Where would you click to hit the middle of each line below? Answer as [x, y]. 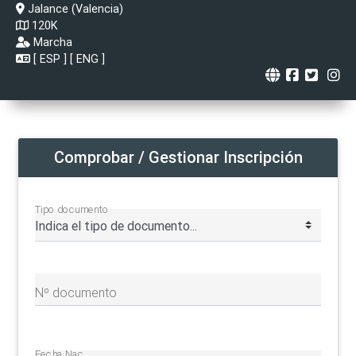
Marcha [53, 42]
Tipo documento [72, 209]
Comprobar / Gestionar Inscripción [178, 157]
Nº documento [76, 292]
